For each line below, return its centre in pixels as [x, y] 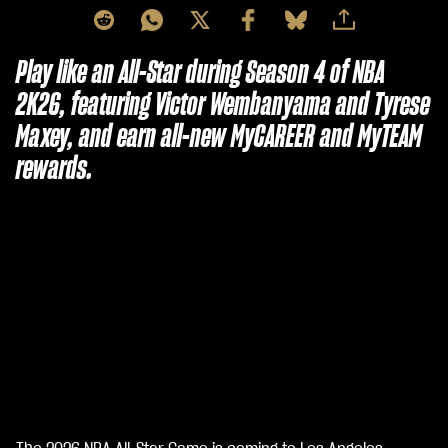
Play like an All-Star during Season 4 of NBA [200, 73]
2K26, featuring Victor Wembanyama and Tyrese [223, 105]
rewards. [54, 169]
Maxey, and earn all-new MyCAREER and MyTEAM [219, 137]
